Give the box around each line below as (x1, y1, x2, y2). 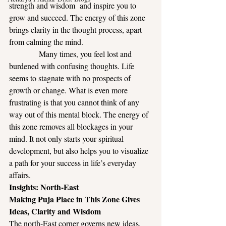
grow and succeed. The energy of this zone (9, 12, 147, 23)
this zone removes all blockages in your (9, 121, 135, 132)
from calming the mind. (9, 36, 83, 47)
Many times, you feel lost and (9, 48, 134, 59)
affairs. (9, 169, 31, 180)
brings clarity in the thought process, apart (9, 24, 144, 35)
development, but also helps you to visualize (9, 145, 150, 156)
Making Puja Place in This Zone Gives (9, 193, 142, 205)
